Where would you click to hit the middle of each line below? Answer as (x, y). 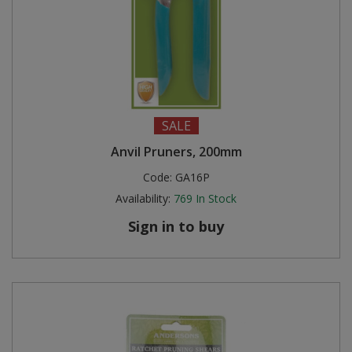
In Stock (216, 198)
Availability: (143, 198)
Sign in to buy (176, 226)
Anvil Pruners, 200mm (176, 151)
